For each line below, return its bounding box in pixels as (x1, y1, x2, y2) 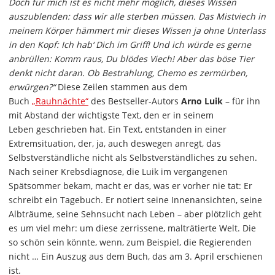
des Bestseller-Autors (88, 95, 181, 107)
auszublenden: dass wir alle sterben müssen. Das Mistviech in (9, 10, 266, 22)
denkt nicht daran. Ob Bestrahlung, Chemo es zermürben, (9, 67, 247, 79)
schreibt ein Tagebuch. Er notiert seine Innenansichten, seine (9, 194, 262, 206)
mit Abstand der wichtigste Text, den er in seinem (9, 109, 214, 121)
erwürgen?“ (9, 81, 55, 93)
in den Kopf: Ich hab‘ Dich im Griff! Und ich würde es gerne (9, 39, 251, 50)
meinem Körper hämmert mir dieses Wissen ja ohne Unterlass (9, 25, 266, 36)
